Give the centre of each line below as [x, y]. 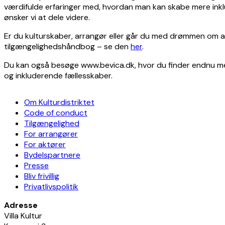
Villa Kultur [23, 215]
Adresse [21, 205]
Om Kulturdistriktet [59, 102]
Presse [36, 165]
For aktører [45, 144]
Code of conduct [56, 113]
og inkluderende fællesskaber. [58, 75]
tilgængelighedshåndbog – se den [67, 46]
